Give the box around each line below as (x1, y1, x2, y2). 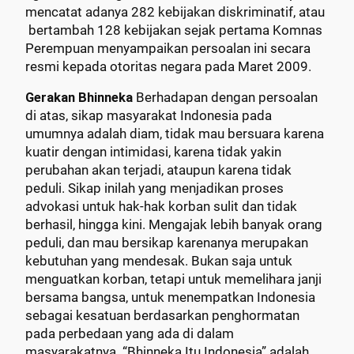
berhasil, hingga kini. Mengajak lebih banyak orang (25, 217, 322, 233)
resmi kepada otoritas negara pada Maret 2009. (25, 58, 311, 74)
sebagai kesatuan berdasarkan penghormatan (25, 308, 299, 324)
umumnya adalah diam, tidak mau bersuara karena (25, 126, 324, 142)
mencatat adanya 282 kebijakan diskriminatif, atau (25, 4, 325, 20)
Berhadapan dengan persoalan (136, 90, 318, 106)
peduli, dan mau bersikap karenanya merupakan (25, 235, 308, 251)
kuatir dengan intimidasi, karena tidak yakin (25, 145, 281, 160)
